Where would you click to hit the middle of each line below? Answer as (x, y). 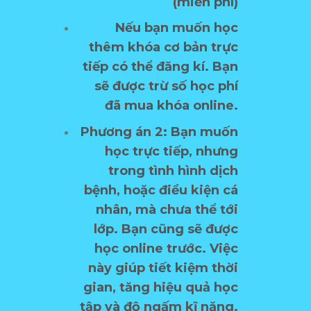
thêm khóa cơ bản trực (164, 48)
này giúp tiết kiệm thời (163, 268)
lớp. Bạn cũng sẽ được (166, 229)
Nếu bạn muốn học (177, 28)
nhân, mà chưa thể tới (167, 209)
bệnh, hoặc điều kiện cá (161, 190)
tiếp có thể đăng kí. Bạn (161, 67)
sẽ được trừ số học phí (167, 86)
